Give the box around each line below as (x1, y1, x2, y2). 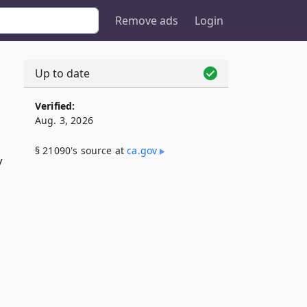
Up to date (35, 66, 90, 81)
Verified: (35, 99, 75, 112)
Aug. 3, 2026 (35, 114, 93, 127)
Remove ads (115, 13, 178, 28)
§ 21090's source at (35, 144, 127, 157)
